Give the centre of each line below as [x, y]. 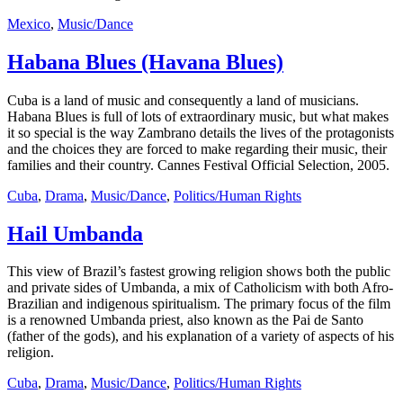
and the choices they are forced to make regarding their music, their [197, 148]
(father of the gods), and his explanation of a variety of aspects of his [201, 336]
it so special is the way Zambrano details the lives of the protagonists [201, 132]
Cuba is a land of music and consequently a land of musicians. [183, 100]
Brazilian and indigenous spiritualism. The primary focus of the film [199, 304]
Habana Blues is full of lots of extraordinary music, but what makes [198, 116]
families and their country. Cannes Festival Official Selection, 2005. [198, 165]
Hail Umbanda [75, 233]
